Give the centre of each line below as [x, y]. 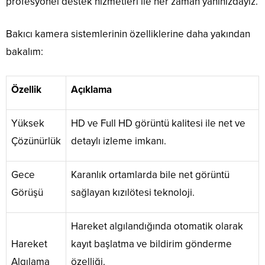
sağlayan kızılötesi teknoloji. [133, 193]
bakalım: [25, 52]
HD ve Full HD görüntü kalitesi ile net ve [158, 124]
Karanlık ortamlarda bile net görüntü [150, 175]
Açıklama [91, 90]
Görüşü [27, 193]
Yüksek [28, 124]
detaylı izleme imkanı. [119, 141]
